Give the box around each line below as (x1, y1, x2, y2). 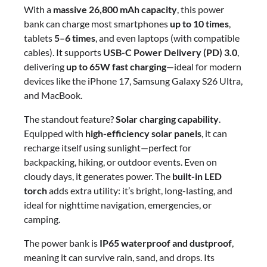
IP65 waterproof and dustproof (100, 237, 232, 249)
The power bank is (24, 237, 100, 249)
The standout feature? (24, 113, 116, 125)
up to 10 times (170, 17, 229, 29)
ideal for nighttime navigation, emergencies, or (24, 198, 212, 210)
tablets (24, 32, 54, 44)
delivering (24, 60, 66, 72)
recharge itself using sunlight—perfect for (24, 141, 191, 153)
